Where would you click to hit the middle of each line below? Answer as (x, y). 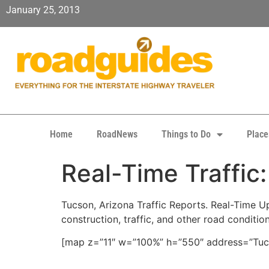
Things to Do (186, 134)
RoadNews (117, 134)
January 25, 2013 (43, 10)
